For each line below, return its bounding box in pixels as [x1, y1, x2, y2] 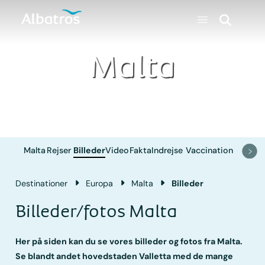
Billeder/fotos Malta [15, 201, 178, 221]
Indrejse [151, 145, 183, 156]
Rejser [47, 145, 72, 156]
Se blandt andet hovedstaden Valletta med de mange [15, 250, 234, 261]
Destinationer [15, 177, 68, 189]
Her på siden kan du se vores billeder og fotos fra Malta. [15, 235, 243, 247]
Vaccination [186, 145, 234, 156]
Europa [86, 177, 114, 189]
